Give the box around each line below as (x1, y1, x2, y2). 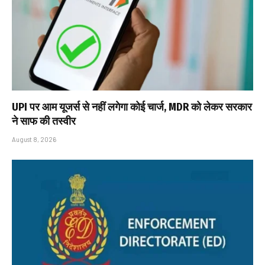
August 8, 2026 (12, 135, 56, 143)
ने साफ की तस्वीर (12, 114, 76, 128)
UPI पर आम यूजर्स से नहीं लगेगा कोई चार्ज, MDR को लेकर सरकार (12, 100, 252, 114)
